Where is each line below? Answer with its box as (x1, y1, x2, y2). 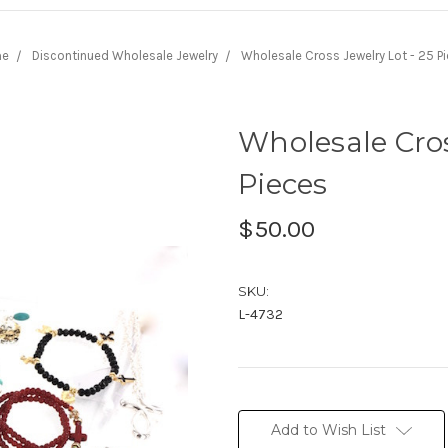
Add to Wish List (270, 420, 386, 439)
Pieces (238, 166, 328, 201)
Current (238, 396, 288, 413)
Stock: (238, 415, 280, 432)
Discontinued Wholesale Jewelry (32, 47, 218, 63)
